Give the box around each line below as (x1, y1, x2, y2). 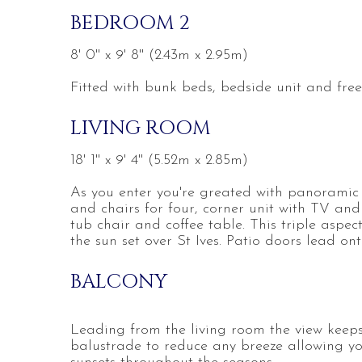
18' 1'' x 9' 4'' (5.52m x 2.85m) (70, 153, 248, 168)
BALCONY (70, 268, 167, 295)
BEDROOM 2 (70, 10, 190, 36)
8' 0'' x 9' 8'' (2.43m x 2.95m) (70, 48, 248, 63)
